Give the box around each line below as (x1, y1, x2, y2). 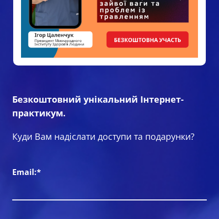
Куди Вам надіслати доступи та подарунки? (12, 131, 195, 142)
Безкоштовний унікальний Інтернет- (12, 93, 184, 105)
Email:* (12, 167, 41, 177)
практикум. (12, 107, 68, 119)
